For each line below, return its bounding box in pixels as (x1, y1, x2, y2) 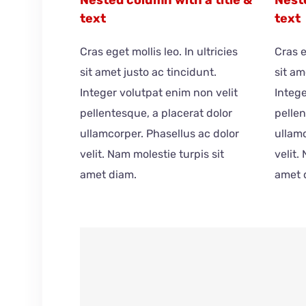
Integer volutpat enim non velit (80, 85, 238, 99)
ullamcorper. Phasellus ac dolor (80, 126, 240, 140)
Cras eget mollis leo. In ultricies (80, 44, 238, 58)
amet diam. (80, 167, 137, 181)
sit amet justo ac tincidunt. (80, 65, 217, 79)
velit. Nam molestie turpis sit (80, 147, 225, 161)
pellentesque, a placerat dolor (80, 106, 233, 120)
